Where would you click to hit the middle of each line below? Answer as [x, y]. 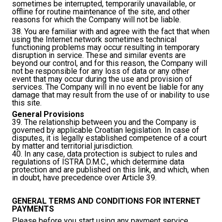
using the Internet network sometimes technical [94, 39]
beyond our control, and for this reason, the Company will [110, 63]
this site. [27, 103]
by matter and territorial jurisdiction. [73, 146]
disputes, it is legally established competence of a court [109, 138]
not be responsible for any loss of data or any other [101, 71]
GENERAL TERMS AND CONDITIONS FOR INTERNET [106, 201]
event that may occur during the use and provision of [102, 79]
